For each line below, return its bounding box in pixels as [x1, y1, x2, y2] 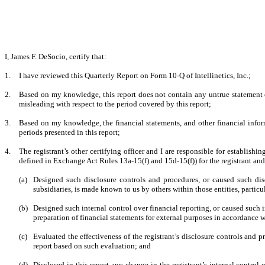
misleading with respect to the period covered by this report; [19, 99, 211, 108]
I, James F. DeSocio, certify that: [5, 52, 106, 61]
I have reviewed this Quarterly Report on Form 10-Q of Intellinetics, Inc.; [19, 71, 251, 80]
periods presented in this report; [19, 128, 120, 137]
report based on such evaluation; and [33, 241, 151, 250]
